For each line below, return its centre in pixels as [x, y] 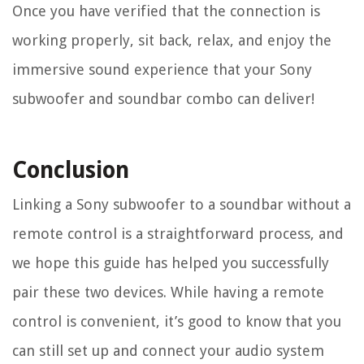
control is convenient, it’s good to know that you [177, 321]
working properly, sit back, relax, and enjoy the [172, 40]
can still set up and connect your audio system [168, 350]
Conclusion [71, 170]
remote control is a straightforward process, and [178, 233]
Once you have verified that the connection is [166, 11]
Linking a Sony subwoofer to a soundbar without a [182, 204]
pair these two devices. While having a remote [168, 292]
